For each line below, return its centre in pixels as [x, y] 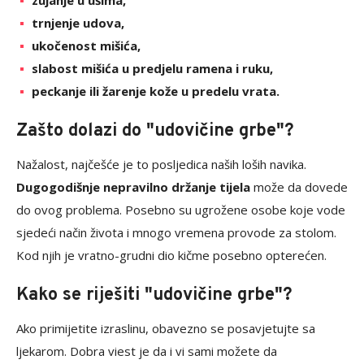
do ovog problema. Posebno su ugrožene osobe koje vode [181, 210]
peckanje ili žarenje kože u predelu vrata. [156, 91]
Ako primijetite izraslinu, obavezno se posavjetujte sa [166, 329]
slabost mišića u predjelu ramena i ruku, [152, 69]
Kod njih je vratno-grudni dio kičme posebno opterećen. [171, 256]
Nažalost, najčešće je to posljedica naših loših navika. [161, 165]
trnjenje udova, [78, 23]
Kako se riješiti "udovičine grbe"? [154, 296]
